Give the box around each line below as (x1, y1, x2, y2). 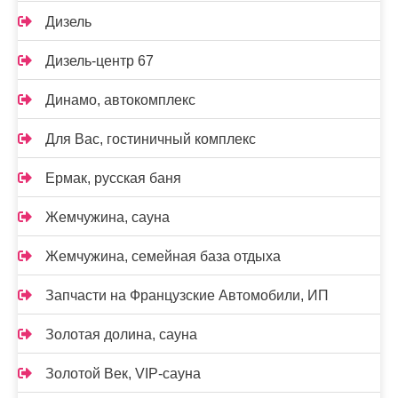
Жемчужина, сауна (45, 209, 170, 225)
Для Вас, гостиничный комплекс (45, 131, 256, 147)
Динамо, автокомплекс (45, 92, 195, 107)
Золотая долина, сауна (45, 326, 197, 342)
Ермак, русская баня (45, 170, 181, 186)
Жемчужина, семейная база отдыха (45, 248, 281, 264)
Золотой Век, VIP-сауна (45, 365, 201, 381)
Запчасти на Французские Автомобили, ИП (45, 287, 329, 303)
